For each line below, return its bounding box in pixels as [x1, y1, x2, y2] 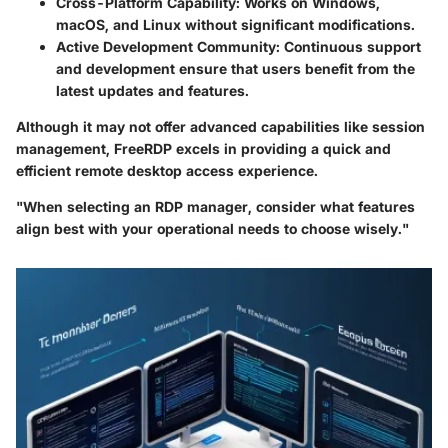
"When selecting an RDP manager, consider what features [16, 197, 415, 215]
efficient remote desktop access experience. [16, 161, 318, 179]
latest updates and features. [56, 81, 249, 99]
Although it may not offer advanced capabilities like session [16, 117, 425, 135]
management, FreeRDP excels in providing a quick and [16, 139, 391, 157]
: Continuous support [276, 37, 421, 55]
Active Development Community [56, 37, 276, 55]
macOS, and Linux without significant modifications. [56, 15, 415, 33]
